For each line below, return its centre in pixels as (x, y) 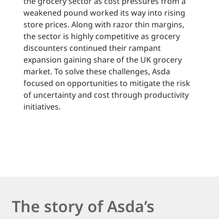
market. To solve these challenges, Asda (97, 71)
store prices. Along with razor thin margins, (104, 24)
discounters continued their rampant (92, 48)
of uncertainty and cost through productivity (106, 95)
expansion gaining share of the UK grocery (103, 60)
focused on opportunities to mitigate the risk (107, 83)
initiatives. (42, 107)
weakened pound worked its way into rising (104, 13)
